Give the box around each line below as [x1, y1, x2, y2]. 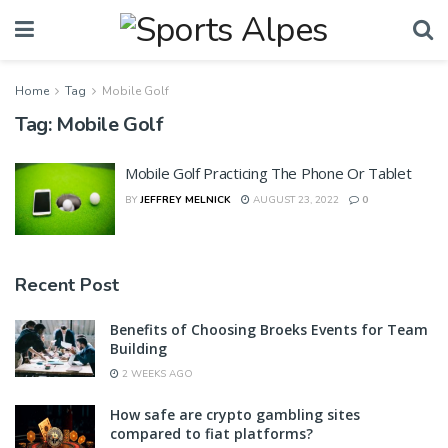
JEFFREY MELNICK [140, 193, 231, 207]
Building [110, 338, 167, 358]
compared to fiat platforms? [110, 423, 313, 443]
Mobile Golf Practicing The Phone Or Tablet [125, 163, 412, 183]
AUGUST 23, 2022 [250, 193, 339, 207]
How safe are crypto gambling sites [110, 404, 360, 424]
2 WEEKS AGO [119, 366, 193, 381]
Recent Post [15, 272, 119, 297]
